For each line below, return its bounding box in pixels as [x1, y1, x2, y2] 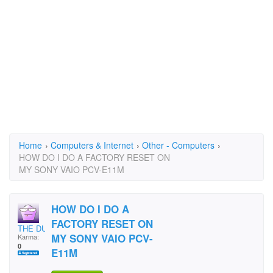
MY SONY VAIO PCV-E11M [19, 163, 124, 175]
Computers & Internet [51, 139, 133, 151]
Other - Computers [142, 139, 214, 151]
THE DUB [18, 222, 52, 234]
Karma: [18, 232, 39, 241]
